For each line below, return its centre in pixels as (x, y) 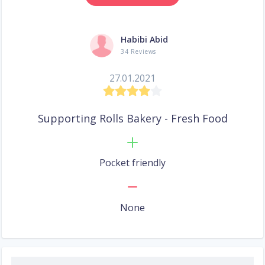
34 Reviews (139, 52)
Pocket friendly (132, 163)
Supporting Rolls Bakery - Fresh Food (132, 119)
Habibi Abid (144, 40)
